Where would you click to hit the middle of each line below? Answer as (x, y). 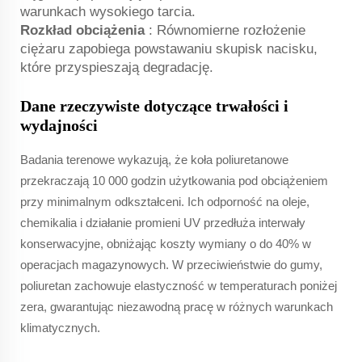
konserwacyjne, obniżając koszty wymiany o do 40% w (166, 243)
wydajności (59, 125)
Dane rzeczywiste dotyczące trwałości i (154, 105)
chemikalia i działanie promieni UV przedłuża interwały (163, 222)
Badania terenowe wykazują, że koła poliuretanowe (154, 159)
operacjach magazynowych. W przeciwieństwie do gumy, (171, 264)
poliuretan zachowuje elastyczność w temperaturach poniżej (179, 285)
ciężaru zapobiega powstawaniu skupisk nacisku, (169, 48)
